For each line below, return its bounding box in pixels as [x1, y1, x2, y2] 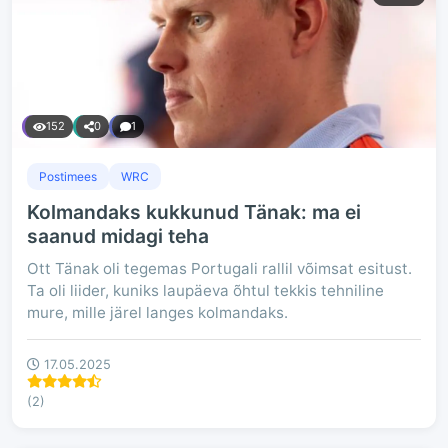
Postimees [39, 169, 97, 184]
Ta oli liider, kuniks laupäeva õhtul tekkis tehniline [27, 281, 384, 300]
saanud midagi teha [27, 224, 209, 248]
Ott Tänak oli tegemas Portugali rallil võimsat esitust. [27, 259, 412, 278]
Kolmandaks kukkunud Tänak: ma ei [27, 200, 361, 224]
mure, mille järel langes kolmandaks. [27, 303, 288, 322]
